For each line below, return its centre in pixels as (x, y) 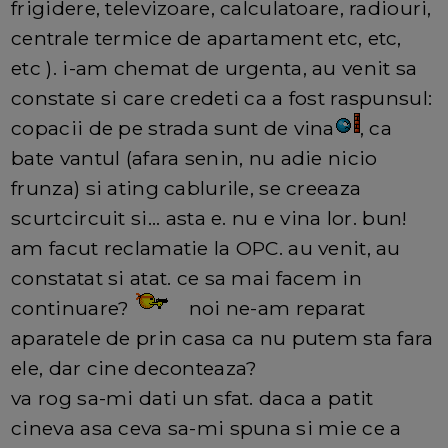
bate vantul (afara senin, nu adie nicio (194, 158)
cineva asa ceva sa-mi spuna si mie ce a (206, 428)
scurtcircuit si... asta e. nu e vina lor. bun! (209, 218)
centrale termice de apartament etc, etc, (206, 38)
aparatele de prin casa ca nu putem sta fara (222, 338)
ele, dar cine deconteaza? (134, 368)
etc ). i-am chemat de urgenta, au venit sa (214, 68)
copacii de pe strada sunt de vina (173, 128)
